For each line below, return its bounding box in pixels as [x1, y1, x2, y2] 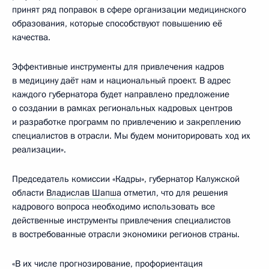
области [12, 187, 46, 199]
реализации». [12, 144, 66, 156]
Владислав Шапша [46, 187, 121, 199]
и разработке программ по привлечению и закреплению [12, 116, 241, 128]
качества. [12, 31, 50, 43]
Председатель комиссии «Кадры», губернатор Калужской [12, 173, 240, 185]
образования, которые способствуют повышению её [12, 17, 222, 29]
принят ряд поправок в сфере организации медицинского [12, 4, 246, 16]
